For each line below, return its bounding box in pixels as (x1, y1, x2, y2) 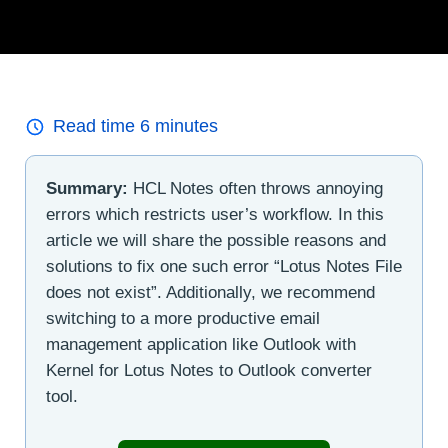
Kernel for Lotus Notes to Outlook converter (46, 361, 372, 381)
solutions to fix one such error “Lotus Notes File (46, 257, 402, 277)
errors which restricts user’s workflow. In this (46, 205, 384, 225)
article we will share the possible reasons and (46, 231, 386, 251)
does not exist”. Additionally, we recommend (46, 283, 375, 303)
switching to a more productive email (46, 309, 320, 329)
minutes (150, 116, 218, 137)
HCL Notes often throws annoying (128, 179, 383, 199)
